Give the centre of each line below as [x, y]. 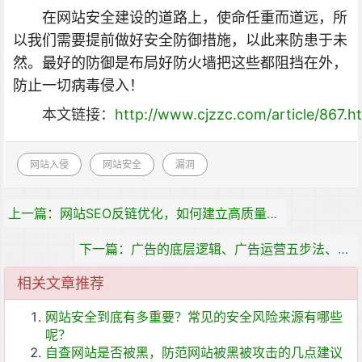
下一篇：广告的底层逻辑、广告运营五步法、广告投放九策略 [343, 249]
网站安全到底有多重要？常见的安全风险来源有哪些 [194, 317]
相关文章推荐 [61, 284]
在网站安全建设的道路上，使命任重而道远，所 [195, 17]
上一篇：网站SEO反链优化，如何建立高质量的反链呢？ [272, 214]
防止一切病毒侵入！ [78, 84]
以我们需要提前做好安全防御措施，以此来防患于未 [180, 39]
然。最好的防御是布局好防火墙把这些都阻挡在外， [180, 62]
